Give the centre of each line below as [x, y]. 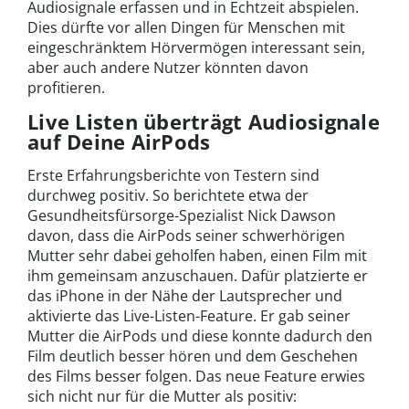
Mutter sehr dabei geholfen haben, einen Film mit [197, 256]
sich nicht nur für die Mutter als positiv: [162, 397]
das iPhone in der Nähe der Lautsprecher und [185, 296]
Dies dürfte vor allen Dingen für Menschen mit [186, 28]
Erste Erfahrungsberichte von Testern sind [173, 176]
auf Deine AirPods [119, 142]
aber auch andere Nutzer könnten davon [168, 68]
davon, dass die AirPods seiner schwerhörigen [186, 236]
